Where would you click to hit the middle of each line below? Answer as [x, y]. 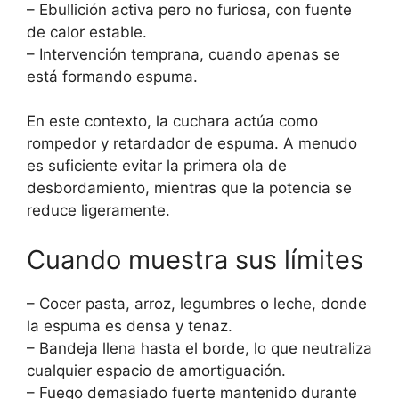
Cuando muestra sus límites [195, 259]
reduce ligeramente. [98, 211]
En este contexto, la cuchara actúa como [172, 122]
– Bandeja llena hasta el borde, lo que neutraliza [199, 348]
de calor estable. [87, 32]
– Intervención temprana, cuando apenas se [183, 54]
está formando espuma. [112, 76]
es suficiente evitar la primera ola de [157, 166]
